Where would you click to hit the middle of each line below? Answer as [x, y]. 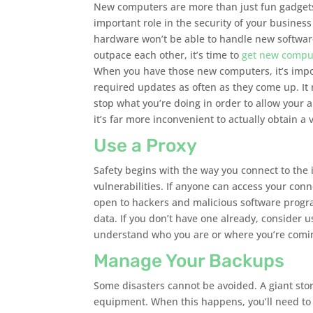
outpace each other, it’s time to [168, 55]
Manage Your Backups [189, 261]
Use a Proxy [146, 146]
